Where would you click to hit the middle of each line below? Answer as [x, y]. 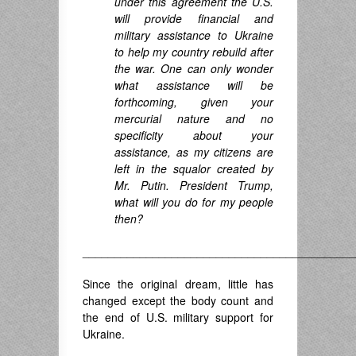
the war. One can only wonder [194, 69]
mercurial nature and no [194, 119]
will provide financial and [194, 19]
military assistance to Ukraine [194, 35]
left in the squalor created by [194, 169]
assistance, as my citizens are [194, 152]
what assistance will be [194, 85]
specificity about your [194, 135]
